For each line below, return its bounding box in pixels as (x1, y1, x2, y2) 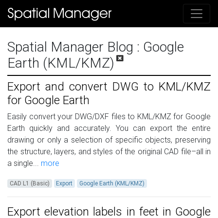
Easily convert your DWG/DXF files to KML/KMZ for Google (7, 112, 211, 122)
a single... (7, 159, 39, 168)
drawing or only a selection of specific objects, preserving (7, 135, 211, 145)
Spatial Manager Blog (7, 39, 137, 55)
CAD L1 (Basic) (9, 180, 50, 187)
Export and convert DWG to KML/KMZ (7, 80, 211, 94)
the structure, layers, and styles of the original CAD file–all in (7, 147, 211, 157)
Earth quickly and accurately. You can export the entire (7, 124, 211, 133)
